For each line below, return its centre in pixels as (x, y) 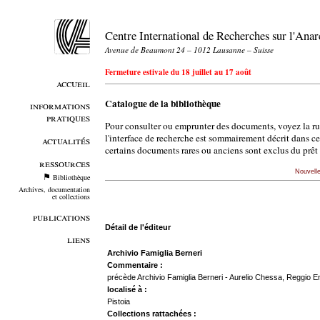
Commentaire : (135, 265)
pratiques (68, 118)
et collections (71, 197)
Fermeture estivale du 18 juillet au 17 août (178, 72)
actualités (66, 140)
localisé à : (127, 289)
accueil (73, 83)
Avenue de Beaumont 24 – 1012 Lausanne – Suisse (189, 49)
